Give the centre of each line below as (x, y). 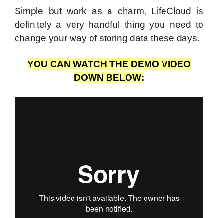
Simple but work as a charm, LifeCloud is (109, 11)
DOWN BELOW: (109, 78)
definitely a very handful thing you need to (109, 24)
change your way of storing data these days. (107, 38)
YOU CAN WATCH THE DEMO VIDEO (109, 64)
